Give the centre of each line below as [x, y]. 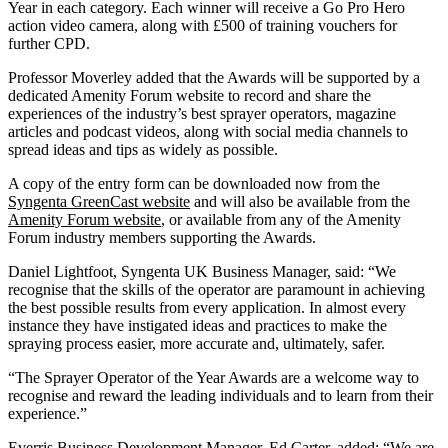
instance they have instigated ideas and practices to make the [197, 325]
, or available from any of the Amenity [281, 219]
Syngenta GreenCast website [99, 201]
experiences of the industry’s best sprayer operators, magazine [202, 113]
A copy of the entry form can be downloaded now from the [194, 183]
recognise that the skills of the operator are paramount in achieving [216, 289]
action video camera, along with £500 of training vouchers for [202, 25]
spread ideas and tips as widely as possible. [143, 149]
